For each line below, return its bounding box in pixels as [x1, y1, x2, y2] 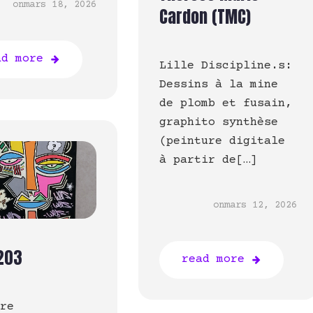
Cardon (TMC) [159, 4, 251, 30]
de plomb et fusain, [159, 97, 292, 111]
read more [181, 253, 245, 267]
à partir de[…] [159, 154, 257, 168]
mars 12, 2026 [224, 200, 298, 212]
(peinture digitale [159, 135, 285, 149]
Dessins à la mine [159, 78, 278, 92]
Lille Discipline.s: [159, 59, 292, 73]
